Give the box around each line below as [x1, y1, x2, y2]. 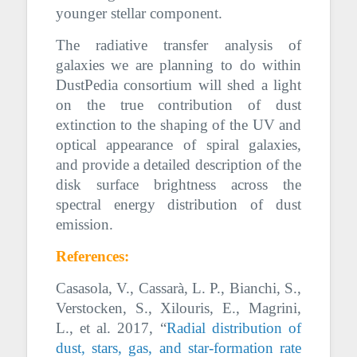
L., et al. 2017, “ [55, 319, 167, 336]
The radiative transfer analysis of [55, 36, 302, 53]
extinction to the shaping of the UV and [55, 116, 302, 133]
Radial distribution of [166, 319, 302, 336]
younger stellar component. [55, 4, 222, 22]
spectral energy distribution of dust [55, 195, 302, 213]
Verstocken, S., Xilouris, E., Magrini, [55, 299, 302, 316]
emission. [55, 215, 113, 233]
